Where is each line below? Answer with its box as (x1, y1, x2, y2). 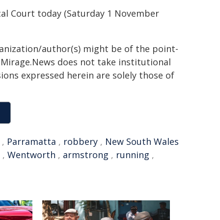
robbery (63, 136, 98, 147)
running (116, 149, 149, 161)
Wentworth (7, 149, 55, 161)
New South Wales (105, 136, 179, 147)
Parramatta (7, 136, 56, 147)
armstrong (63, 149, 109, 161)
